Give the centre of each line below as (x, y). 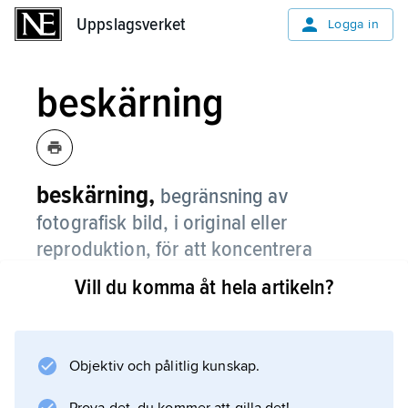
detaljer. (71, 302)
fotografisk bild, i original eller (162, 223)
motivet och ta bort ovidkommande (184, 275)
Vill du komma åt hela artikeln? (204, 287)
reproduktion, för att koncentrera (174, 249)
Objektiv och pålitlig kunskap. (164, 366)
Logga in (353, 24)
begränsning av (224, 196)
